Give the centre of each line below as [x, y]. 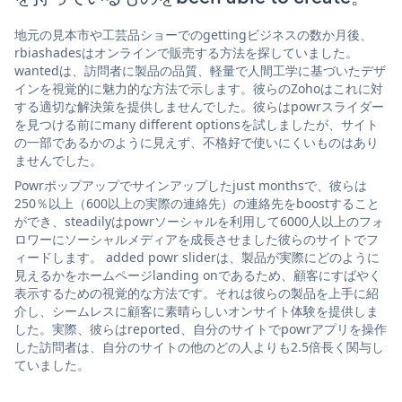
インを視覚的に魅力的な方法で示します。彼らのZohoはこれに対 [199, 88]
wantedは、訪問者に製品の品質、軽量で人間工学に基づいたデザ [200, 70]
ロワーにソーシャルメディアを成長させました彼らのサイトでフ [197, 239]
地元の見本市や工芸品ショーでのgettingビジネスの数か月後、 [193, 34]
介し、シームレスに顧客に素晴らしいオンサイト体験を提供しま [197, 310]
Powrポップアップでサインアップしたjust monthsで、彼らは [191, 185]
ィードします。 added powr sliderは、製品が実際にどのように [197, 257]
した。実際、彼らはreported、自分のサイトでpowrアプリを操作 [201, 328]
